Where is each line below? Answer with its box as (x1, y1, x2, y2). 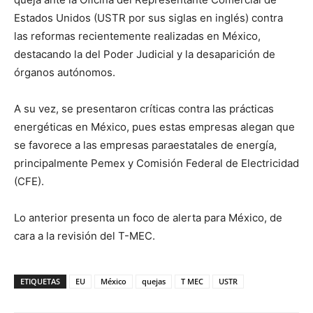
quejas (142, 276, 166, 287)
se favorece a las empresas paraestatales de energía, (14, 138, 277, 152)
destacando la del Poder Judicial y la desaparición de (14, 48, 275, 61)
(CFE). (14, 175, 44, 189)
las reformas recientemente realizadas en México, (14, 29, 261, 43)
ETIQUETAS (20, 276, 60, 287)
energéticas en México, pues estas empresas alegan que (14, 120, 295, 134)
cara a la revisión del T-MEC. (14, 229, 155, 243)
